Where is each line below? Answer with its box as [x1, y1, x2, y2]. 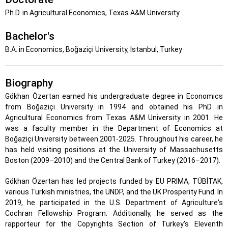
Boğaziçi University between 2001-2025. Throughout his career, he [5, 135, 223, 143]
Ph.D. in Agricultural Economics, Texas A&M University [5, 9, 180, 17]
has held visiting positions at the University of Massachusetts [5, 146, 223, 154]
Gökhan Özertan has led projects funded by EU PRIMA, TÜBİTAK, [5, 177, 223, 185]
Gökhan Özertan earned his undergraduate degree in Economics [5, 92, 223, 100]
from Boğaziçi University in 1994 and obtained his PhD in [5, 103, 223, 111]
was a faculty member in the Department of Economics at [5, 124, 223, 132]
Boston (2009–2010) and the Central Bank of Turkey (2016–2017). [5, 156, 220, 164]
